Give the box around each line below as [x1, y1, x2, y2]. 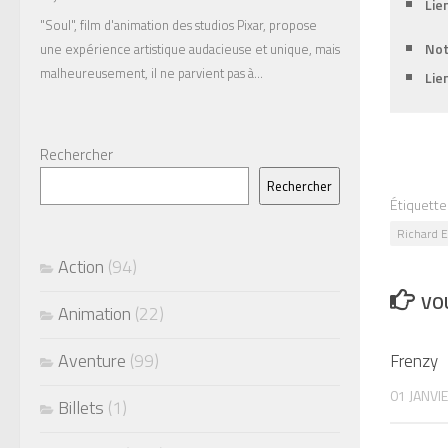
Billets [58, 394, 104, 422]
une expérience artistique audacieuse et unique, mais [40, 39, 340, 59]
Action [58, 253, 104, 281]
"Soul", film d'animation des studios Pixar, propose [40, 15, 317, 35]
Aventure [58, 347, 126, 375]
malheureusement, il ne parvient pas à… [40, 63, 263, 83]
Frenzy [390, 347, 438, 374]
